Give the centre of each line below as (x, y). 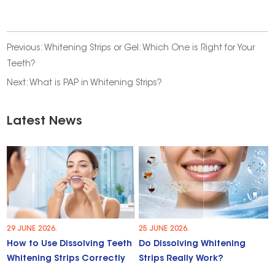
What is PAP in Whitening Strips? (96, 84)
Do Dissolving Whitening (192, 245)
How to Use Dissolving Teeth (70, 245)
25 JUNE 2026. (164, 229)
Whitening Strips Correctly (66, 259)
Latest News (45, 122)
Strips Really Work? (181, 259)
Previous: (26, 49)
